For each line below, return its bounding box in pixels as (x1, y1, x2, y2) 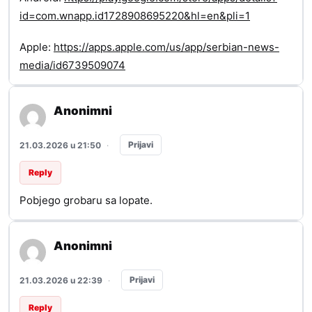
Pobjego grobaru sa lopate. (19, 194, 153, 208)
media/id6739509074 (19, 58, 125, 72)
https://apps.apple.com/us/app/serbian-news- (54, 40, 279, 54)
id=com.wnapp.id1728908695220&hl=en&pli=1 (19, 9, 250, 23)
